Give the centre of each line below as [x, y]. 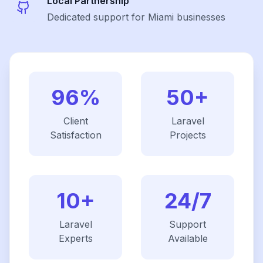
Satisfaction [75, 135]
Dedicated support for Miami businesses [136, 17]
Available [188, 238]
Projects [188, 135]
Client [75, 121]
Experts [75, 238]
